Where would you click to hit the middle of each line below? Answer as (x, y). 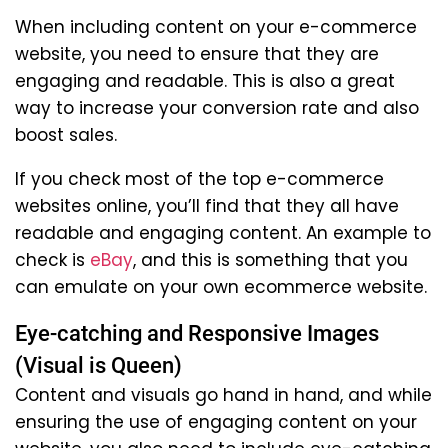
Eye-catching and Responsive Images (197, 333)
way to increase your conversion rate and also (217, 107)
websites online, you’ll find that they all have (207, 205)
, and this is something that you (270, 259)
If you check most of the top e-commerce (199, 178)
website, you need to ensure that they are (197, 53)
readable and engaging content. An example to (223, 232)
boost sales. (66, 134)
